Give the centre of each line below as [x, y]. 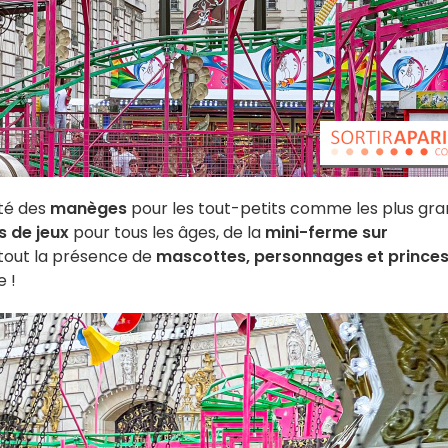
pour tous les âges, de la [167, 232]
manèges [88, 208]
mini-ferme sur [326, 232]
